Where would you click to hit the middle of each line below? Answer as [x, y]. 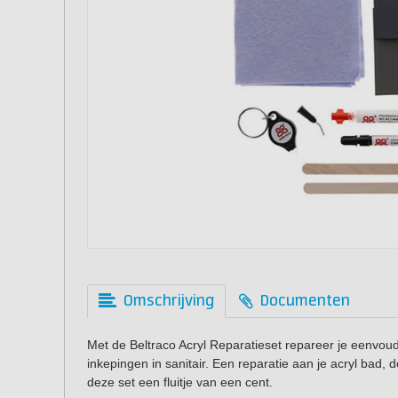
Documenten [305, 301]
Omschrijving [169, 301]
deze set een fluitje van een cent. [180, 382]
